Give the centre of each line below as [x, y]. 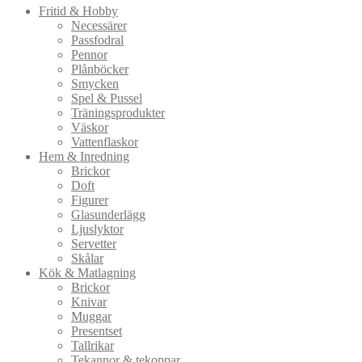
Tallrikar [93, 345]
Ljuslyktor [97, 229]
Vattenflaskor [105, 141]
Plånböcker [100, 69]
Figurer [90, 200]
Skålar [87, 258]
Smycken [95, 83]
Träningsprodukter [118, 112]
